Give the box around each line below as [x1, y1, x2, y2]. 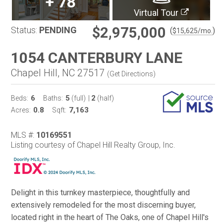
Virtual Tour [134, 7, 179, 18]
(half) [96, 94, 114, 102]
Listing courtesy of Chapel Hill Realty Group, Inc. [11, 140, 175, 150]
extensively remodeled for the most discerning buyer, [11, 200, 196, 210]
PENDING [39, 25, 77, 35]
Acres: [11, 106, 31, 114]
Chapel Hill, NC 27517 [11, 67, 105, 79]
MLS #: [11, 130, 36, 140]
